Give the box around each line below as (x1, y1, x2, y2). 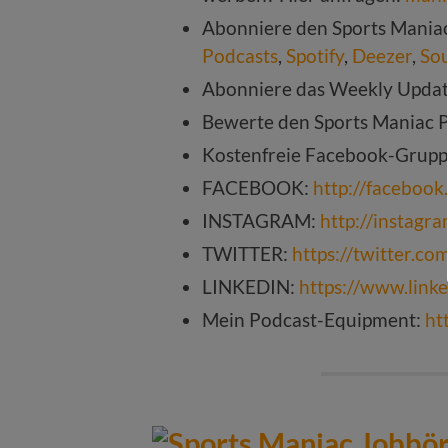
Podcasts (202, 43, 278, 67)
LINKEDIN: (202, 274, 299, 298)
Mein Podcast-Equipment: (202, 307, 425, 331)
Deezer (352, 43, 412, 67)
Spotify (286, 43, 344, 67)
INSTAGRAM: (202, 208, 320, 232)
